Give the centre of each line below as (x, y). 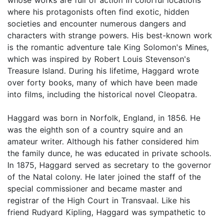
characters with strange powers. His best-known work (110, 35)
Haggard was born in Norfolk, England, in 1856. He (104, 118)
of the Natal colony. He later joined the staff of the (104, 177)
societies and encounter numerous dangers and (97, 23)
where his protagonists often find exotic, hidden (98, 12)
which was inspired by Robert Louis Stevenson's (99, 59)
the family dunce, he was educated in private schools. (109, 153)
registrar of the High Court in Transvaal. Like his (99, 200)
